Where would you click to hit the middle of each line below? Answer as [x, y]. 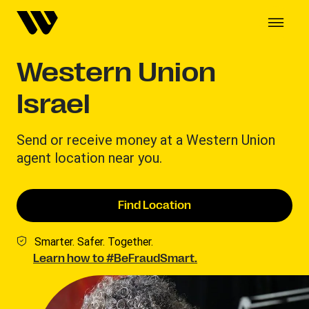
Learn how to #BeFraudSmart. [115, 259]
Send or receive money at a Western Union [146, 140]
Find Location [154, 206]
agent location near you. [89, 158]
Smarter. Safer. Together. [94, 241]
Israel [53, 104]
